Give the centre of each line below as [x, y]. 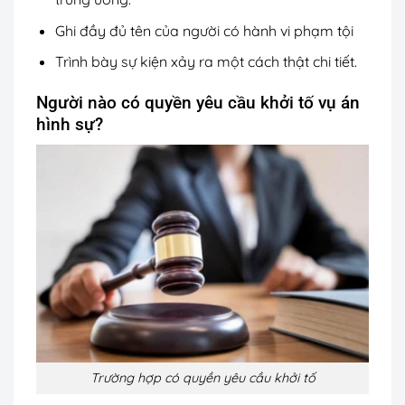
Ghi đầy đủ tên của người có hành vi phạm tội [204, 30]
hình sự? [70, 125]
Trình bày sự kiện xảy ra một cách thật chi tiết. [207, 62]
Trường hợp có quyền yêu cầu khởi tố [202, 378]
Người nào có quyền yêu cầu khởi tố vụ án [198, 103]
